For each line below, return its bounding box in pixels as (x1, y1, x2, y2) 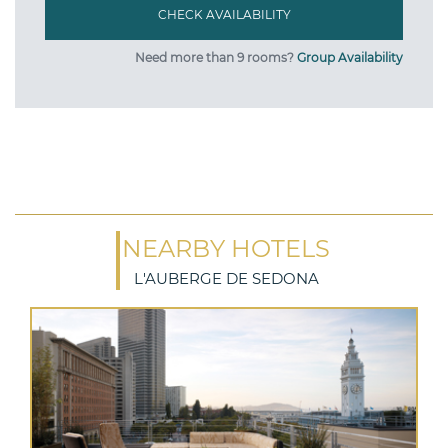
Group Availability (297, 50, 403, 65)
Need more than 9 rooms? (135, 50, 297, 65)
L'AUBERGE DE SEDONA (133, 269, 319, 288)
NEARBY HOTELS (122, 234, 330, 263)
